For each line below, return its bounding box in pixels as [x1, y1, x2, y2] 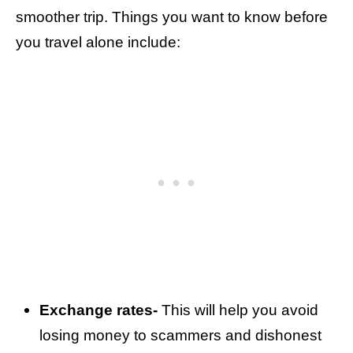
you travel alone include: [16, 34, 180, 50]
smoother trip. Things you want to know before [16, 9, 328, 25]
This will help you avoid [158, 302, 318, 318]
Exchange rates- [39, 302, 158, 318]
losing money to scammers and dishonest [39, 327, 321, 344]
